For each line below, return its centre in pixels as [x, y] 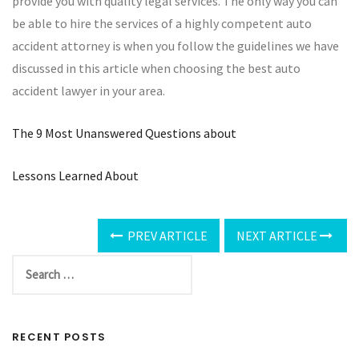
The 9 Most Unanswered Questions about [124, 133]
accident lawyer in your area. [89, 91]
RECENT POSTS [59, 337]
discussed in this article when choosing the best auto [156, 68]
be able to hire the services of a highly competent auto [162, 23]
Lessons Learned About [75, 175]
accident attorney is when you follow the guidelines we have [175, 46]
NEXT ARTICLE [278, 236]
